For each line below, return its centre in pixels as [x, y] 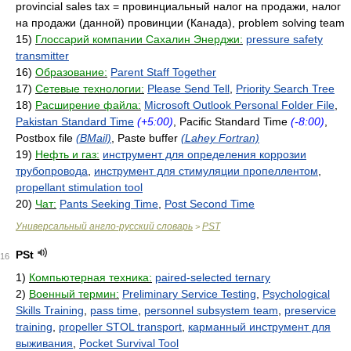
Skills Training [50, 310]
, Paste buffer [146, 138]
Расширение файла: [88, 105]
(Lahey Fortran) [220, 138]
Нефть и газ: [67, 154]
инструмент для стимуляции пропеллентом [206, 171]
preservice [310, 310]
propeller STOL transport [120, 327]
